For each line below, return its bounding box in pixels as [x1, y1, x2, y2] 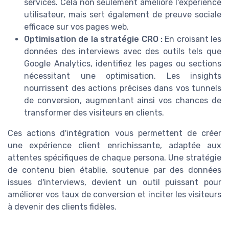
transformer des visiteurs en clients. [24, 108, 164, 118]
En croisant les [162, 34, 221, 44]
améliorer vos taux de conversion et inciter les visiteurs [8, 190, 221, 200]
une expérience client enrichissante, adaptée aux [8, 141, 221, 151]
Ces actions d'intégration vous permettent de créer [8, 128, 221, 139]
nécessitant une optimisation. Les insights [24, 71, 221, 81]
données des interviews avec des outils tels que [24, 47, 221, 57]
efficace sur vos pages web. [24, 22, 129, 32]
